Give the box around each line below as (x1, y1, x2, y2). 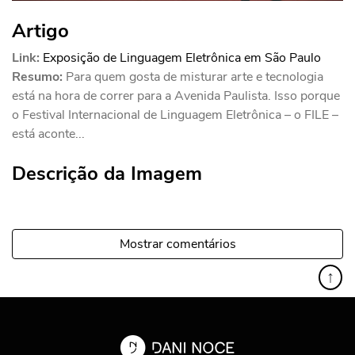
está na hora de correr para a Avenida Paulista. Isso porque (12, 86, 340, 105)
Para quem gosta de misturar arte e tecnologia (66, 67, 323, 86)
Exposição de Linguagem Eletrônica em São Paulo (43, 48, 321, 67)
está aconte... (12, 124, 85, 143)
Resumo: (12, 67, 63, 86)
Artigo (12, 17, 69, 44)
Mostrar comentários (119, 235, 236, 253)
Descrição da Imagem (12, 160, 202, 186)
